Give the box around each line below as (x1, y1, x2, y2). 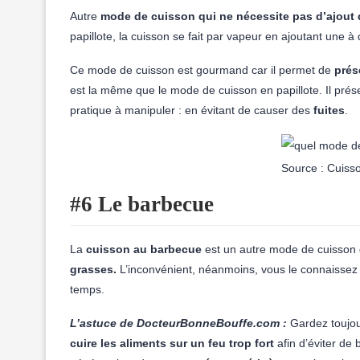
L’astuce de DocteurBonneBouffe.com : (70, 317, 287, 329)
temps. (70, 283, 104, 296)
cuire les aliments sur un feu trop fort (70, 337, 274, 350)
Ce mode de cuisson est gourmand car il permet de (70, 63, 334, 76)
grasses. (70, 263, 117, 276)
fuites (313, 104, 345, 117)
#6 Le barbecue (70, 192, 214, 216)
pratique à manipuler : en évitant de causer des (70, 104, 313, 117)
